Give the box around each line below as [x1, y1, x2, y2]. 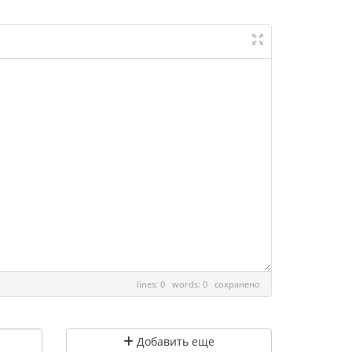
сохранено [214, 278, 260, 290]
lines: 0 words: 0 [137, 278, 214, 290]
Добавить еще [133, 334, 214, 349]
